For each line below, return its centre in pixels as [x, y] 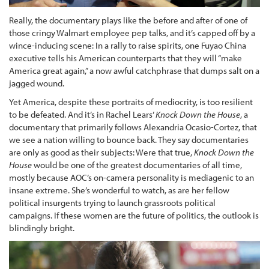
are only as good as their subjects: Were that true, [101, 153]
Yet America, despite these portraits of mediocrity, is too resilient [131, 102]
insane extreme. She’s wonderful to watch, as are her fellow [119, 190]
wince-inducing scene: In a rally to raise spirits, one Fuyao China [128, 45]
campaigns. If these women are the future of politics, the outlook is [134, 216]
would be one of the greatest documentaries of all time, [138, 165]
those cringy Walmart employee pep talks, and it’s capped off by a [132, 32]
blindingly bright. [42, 228]
